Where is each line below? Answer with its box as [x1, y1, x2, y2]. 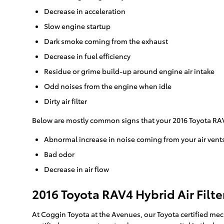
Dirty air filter [44, 96, 87, 106]
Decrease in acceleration [44, 6, 125, 16]
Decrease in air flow [44, 164, 109, 174]
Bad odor [44, 149, 74, 159]
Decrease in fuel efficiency [44, 51, 130, 61]
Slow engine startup [44, 21, 110, 31]
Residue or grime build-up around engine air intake [44, 66, 214, 76]
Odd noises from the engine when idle [44, 81, 171, 91]
